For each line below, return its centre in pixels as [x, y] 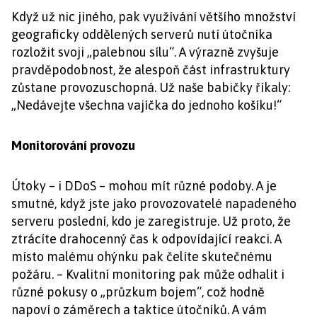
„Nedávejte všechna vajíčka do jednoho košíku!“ [146, 105]
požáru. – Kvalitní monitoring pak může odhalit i [148, 274]
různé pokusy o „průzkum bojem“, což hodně [138, 292]
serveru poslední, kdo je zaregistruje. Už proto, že [151, 221]
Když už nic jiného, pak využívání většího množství [154, 17]
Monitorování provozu [73, 145]
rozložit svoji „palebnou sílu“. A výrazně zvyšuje [145, 52]
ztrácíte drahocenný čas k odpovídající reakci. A [146, 239]
